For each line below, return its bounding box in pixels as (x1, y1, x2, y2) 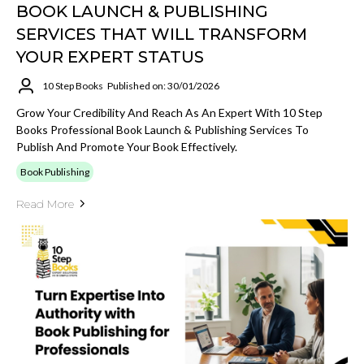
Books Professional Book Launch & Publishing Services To (16, 122, 309, 136)
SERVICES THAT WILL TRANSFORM (16, 24, 307, 44)
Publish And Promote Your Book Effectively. (16, 139, 237, 154)
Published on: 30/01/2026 (107, 80, 219, 92)
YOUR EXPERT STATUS (16, 46, 204, 67)
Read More (16, 196, 74, 211)
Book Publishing (20, 165, 89, 178)
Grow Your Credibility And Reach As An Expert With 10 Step (16, 105, 323, 119)
